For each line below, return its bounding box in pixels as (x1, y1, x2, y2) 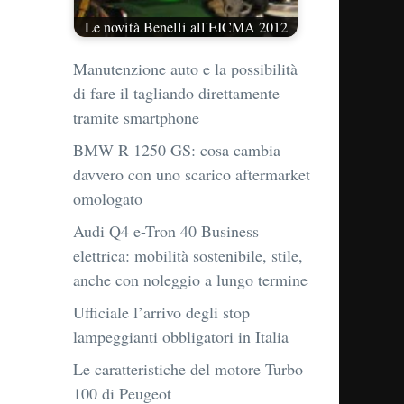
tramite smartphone (73, 106, 199, 129)
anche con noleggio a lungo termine (73, 269, 308, 291)
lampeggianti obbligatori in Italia (73, 326, 289, 348)
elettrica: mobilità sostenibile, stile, (73, 244, 303, 267)
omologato (73, 188, 142, 210)
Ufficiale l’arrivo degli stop (73, 301, 250, 324)
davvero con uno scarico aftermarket (73, 163, 310, 186)
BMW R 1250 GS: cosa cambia (73, 139, 280, 161)
